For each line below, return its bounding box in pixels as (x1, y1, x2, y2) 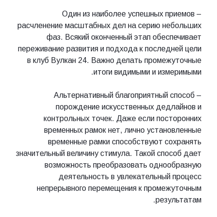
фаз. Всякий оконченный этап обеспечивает (46, 32, 201, 41)
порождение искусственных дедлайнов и (56, 102, 201, 111)
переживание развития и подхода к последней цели (18, 44, 201, 53)
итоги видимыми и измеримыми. (93, 67, 201, 76)
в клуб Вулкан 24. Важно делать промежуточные (27, 56, 201, 64)
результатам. (155, 195, 201, 204)
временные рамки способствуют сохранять (48, 137, 201, 146)
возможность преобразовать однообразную (45, 160, 201, 169)
